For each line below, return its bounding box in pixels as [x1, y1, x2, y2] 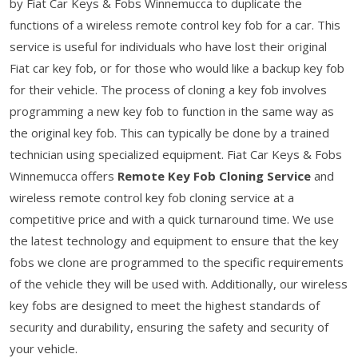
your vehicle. [10, 340, 78, 356]
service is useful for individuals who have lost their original [10, 38, 327, 54]
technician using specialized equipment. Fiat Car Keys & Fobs [10, 145, 342, 162]
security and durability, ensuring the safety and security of [10, 318, 328, 335]
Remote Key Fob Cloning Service [117, 167, 311, 184]
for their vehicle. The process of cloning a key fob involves [10, 81, 327, 97]
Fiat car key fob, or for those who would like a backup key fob [10, 59, 344, 76]
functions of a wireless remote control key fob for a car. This [10, 16, 340, 33]
